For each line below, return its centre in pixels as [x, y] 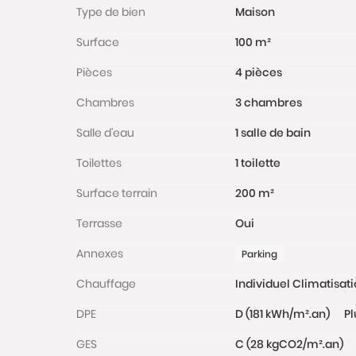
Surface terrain [117, 193]
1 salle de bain [273, 133]
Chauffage [106, 284]
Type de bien [111, 12]
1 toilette [258, 163]
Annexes [100, 253]
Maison [255, 12]
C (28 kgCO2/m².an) [289, 344]
